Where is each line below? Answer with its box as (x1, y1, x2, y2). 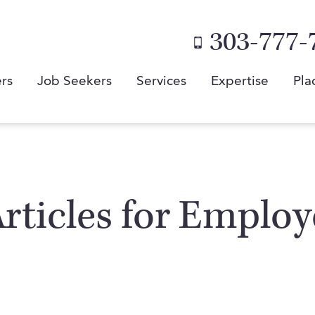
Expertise (211, 75, 269, 89)
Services (136, 75, 186, 89)
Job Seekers (37, 75, 112, 89)
